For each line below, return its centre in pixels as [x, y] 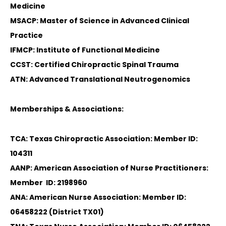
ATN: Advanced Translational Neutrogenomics [100, 79]
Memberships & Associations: [67, 109]
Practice [26, 35]
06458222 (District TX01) [57, 212]
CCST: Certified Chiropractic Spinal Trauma [94, 64]
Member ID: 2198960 [49, 182]
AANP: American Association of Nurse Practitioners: [109, 168]
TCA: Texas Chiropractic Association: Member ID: [104, 138]
